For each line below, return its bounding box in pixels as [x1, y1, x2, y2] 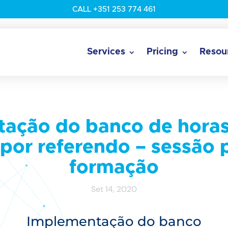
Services [87, 47, 125, 56]
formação [69, 158, 159, 177]
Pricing [147, 47, 178, 56]
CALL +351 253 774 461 [72, 6, 156, 13]
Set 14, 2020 [91, 183, 137, 194]
